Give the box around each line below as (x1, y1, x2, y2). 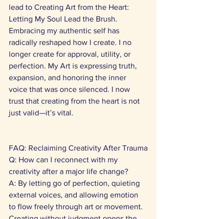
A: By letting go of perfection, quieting (9, 179, 142, 187)
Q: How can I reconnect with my (9, 155, 120, 164)
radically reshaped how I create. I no (9, 38, 133, 46)
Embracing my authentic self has (9, 26, 121, 35)
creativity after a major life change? (9, 167, 130, 175)
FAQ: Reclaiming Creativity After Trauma (9, 144, 148, 152)
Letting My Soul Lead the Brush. (9, 15, 119, 23)
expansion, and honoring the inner (9, 73, 128, 82)
